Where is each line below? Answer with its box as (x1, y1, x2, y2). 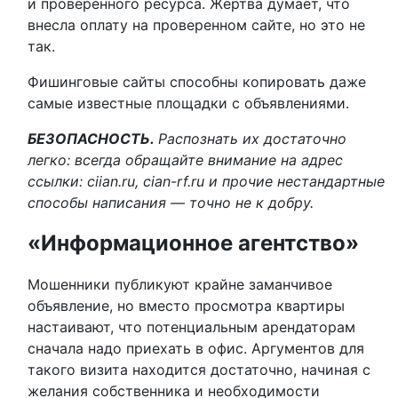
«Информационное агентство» (28, 230, 359, 256)
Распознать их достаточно (158, 130, 346, 147)
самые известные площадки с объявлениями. (28, 94, 354, 112)
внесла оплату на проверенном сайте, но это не (28, 16, 365, 34)
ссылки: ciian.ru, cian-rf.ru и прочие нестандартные (28, 172, 385, 190)
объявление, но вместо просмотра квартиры (28, 297, 345, 314)
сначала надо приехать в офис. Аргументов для (28, 339, 364, 357)
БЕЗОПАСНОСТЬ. (28, 130, 158, 147)
